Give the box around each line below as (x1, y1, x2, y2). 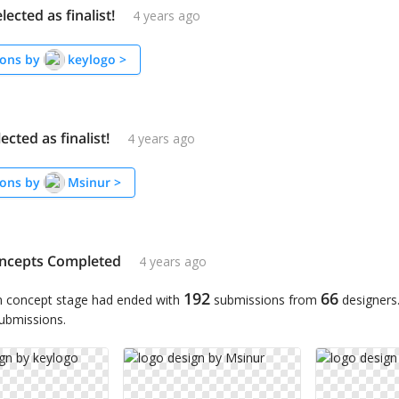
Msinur (68, 174, 110, 191)
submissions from (210, 291, 317, 309)
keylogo (68, 51, 116, 69)
